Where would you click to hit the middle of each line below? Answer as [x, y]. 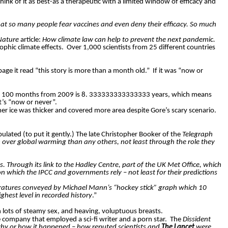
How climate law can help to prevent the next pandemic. [129, 40]
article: [31, 40]
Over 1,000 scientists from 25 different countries [141, 48]
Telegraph [197, 135]
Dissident [197, 220]
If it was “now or [178, 71]
